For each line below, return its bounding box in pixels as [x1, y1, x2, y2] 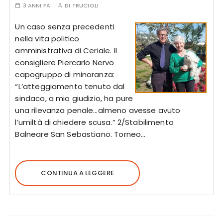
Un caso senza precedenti [15, 21, 115, 32]
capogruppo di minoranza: [15, 69, 115, 80]
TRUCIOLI [72, 1, 99, 9]
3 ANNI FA [22, 1, 50, 9]
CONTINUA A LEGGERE [41, 168, 114, 178]
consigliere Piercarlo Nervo [15, 57, 114, 68]
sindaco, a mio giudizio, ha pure [15, 93, 133, 104]
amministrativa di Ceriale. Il [15, 45, 117, 56]
